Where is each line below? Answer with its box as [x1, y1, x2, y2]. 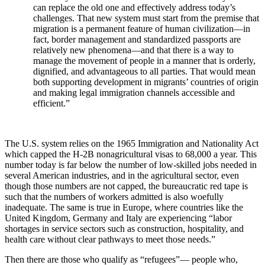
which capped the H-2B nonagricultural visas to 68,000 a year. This [5, 149, 257, 160]
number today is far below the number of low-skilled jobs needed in [5, 160, 257, 170]
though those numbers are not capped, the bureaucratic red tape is [5, 181, 248, 192]
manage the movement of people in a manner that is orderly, [33, 56, 256, 66]
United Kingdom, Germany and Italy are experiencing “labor [5, 213, 232, 224]
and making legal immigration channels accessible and [33, 88, 235, 98]
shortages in [5, 224, 51, 234]
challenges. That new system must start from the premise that [33, 13, 259, 24]
